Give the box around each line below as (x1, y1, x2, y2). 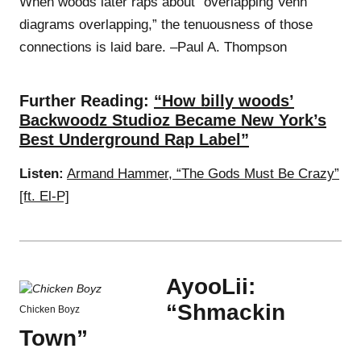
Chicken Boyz (19, 303, 80, 315)
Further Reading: (19, 91, 149, 110)
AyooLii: (166, 273, 255, 299)
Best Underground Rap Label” (19, 130, 249, 148)
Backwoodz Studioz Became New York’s (19, 110, 326, 129)
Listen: (19, 165, 64, 181)
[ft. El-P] (19, 188, 69, 204)
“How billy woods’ (154, 91, 294, 110)
